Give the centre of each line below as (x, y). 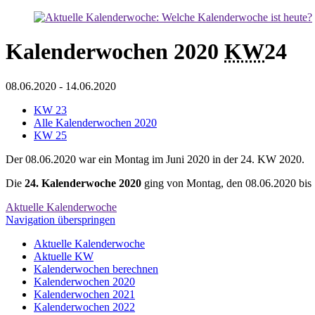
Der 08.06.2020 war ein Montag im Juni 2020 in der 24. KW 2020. (155, 159)
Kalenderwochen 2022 (84, 307)
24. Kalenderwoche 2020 (83, 183)
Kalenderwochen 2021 (84, 294)
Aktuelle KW (64, 256)
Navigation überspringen (60, 219)
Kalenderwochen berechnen (96, 269)
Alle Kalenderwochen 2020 (95, 122)
